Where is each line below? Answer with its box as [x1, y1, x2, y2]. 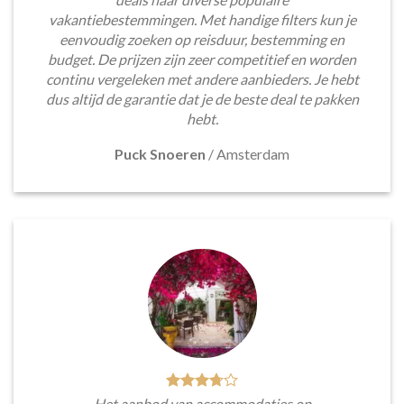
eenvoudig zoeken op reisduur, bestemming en [60, 31, 344, 49]
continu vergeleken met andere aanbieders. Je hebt [45, 70, 359, 88]
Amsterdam [216, 145, 289, 163]
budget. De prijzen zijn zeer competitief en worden [48, 50, 356, 69]
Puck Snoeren [115, 145, 206, 163]
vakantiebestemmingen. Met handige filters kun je [48, 11, 356, 29]
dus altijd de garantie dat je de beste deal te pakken [45, 90, 359, 108]
